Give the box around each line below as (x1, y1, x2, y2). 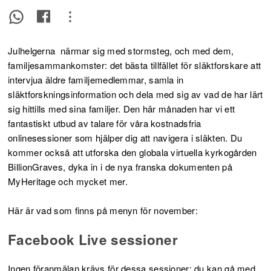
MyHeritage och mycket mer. (8, 174, 128, 188)
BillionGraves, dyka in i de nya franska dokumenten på (8, 160, 232, 173)
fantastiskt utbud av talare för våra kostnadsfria (8, 116, 201, 129)
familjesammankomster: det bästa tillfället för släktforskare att (8, 58, 261, 71)
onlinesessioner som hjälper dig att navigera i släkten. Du (8, 131, 243, 144)
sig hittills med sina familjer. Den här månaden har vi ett (8, 102, 235, 115)
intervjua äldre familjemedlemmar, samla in (8, 73, 184, 86)
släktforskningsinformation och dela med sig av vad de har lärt (8, 87, 263, 100)
